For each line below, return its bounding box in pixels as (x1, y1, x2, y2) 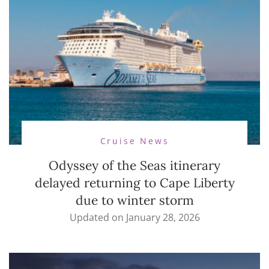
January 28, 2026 (125, 211, 200, 225)
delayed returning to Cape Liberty (34, 175, 235, 192)
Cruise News (100, 135, 169, 147)
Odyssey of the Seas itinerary (49, 157, 220, 174)
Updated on (69, 211, 126, 225)
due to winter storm (75, 192, 194, 209)
